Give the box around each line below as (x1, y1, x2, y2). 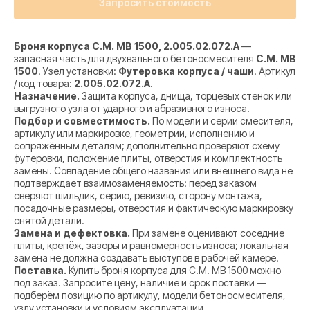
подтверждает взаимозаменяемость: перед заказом (14, 177, 257, 190)
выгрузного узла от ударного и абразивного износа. (14, 102, 250, 115)
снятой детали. (14, 215, 84, 227)
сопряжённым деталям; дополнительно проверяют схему (14, 140, 280, 152)
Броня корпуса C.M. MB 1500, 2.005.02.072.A (14, 40, 239, 53)
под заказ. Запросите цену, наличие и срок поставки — (14, 277, 266, 289)
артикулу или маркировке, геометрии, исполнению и (14, 127, 255, 140)
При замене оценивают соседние (130, 227, 284, 239)
